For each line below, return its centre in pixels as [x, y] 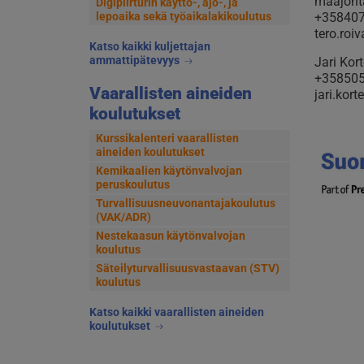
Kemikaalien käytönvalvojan [169, 170]
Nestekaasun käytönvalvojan [170, 235]
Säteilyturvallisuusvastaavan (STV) [187, 268]
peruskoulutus [132, 184]
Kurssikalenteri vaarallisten [167, 138]
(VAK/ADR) [123, 217]
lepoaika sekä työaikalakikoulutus [183, 17]
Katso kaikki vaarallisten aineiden [176, 312]
